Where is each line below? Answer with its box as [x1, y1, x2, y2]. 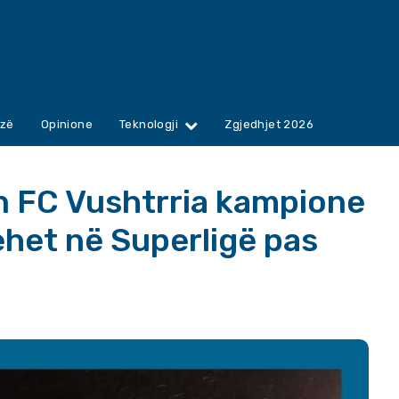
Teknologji [119, 118, 179, 132]
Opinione [40, 118, 94, 132]
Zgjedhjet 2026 [224, 118, 314, 132]
